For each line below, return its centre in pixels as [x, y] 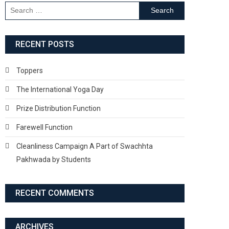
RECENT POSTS [45, 44]
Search [151, 7]
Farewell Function [44, 127]
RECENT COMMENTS [55, 193]
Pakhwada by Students [54, 159]
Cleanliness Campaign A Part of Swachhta [85, 146]
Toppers [30, 70]
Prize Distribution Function [59, 108]
